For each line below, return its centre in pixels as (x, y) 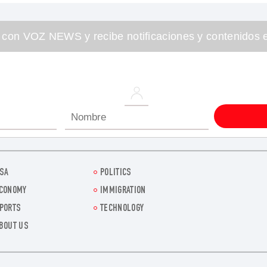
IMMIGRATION (123, 191)
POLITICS (116, 173)
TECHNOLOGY (122, 209)
